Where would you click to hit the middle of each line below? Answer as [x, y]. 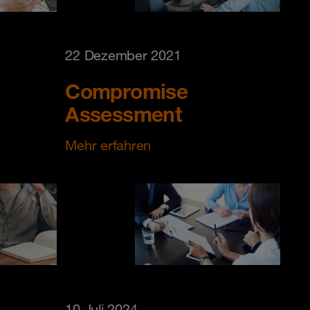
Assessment [124, 113]
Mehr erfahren [108, 145]
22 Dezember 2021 [123, 55]
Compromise [127, 91]
